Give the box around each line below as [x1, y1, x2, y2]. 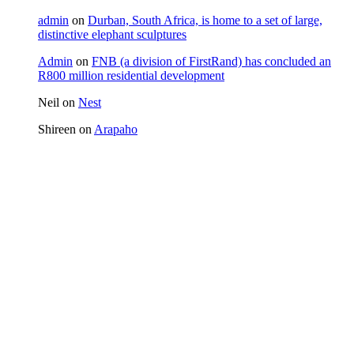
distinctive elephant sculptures [38, 27, 186, 41]
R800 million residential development [38, 68, 224, 82]
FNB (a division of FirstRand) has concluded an [92, 54, 331, 68]
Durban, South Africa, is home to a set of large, [88, 13, 322, 27]
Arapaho [94, 122, 137, 136]
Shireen [38, 122, 76, 136]
